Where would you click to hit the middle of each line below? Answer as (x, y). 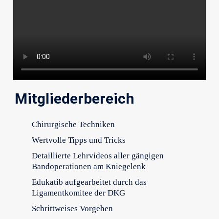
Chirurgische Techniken (73, 125)
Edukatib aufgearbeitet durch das (89, 182)
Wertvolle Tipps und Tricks (78, 140)
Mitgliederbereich (74, 99)
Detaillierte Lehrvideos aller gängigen (98, 156)
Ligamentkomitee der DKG (78, 193)
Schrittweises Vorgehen (72, 209)
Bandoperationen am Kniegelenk (88, 167)
